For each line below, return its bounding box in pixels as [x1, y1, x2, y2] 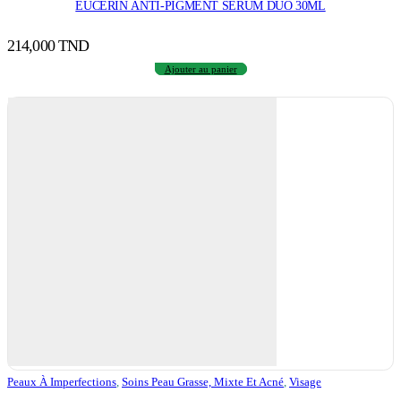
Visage [289, 375, 321, 389]
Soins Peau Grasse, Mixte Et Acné [122, 375, 284, 389]
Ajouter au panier [164, 64, 237, 75]
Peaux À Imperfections [7, 375, 116, 389]
